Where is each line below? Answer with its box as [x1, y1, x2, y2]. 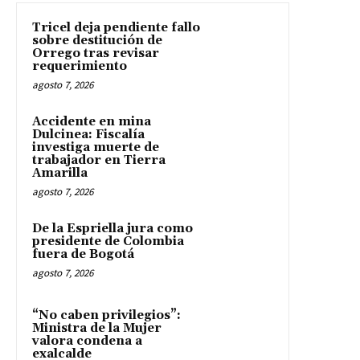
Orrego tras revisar [32, 45, 159, 61]
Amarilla [32, 165, 88, 181]
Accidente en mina [32, 113, 151, 129]
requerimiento [32, 58, 127, 74]
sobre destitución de [32, 32, 162, 48]
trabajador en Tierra [32, 152, 166, 168]
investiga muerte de [32, 139, 159, 155]
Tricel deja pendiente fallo [32, 19, 200, 35]
